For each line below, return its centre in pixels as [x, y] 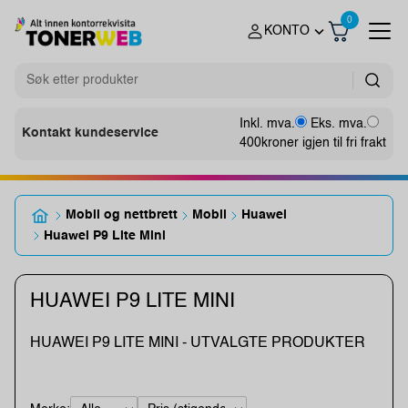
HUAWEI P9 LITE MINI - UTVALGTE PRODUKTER [198, 343]
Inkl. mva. [267, 123]
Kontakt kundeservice [90, 133]
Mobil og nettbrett [122, 215]
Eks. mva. [339, 123]
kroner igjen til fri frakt [324, 143]
